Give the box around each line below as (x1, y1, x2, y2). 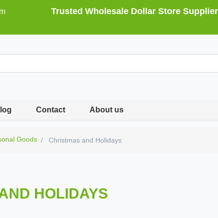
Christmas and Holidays (47, 136, 122, 144)
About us (90, 106, 124, 114)
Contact (36, 106, 66, 114)
